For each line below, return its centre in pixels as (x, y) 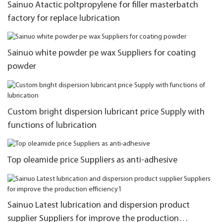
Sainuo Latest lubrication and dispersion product (99, 206)
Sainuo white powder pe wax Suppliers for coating (102, 54)
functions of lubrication (52, 125)
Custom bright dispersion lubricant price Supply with (106, 112)
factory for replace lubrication (64, 18)
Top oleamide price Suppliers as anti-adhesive (92, 161)
